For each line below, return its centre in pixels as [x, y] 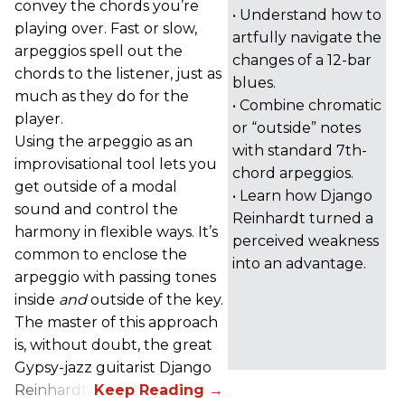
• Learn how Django [302, 195]
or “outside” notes [297, 127]
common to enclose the [101, 254]
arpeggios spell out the [99, 51]
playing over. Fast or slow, [106, 28]
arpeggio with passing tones [115, 277]
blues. [254, 82]
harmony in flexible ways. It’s [116, 231]
